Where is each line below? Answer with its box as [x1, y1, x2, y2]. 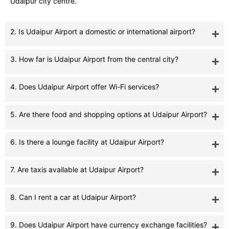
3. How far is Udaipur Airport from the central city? [10, 55, 178, 64]
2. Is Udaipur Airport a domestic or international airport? [10, 27, 195, 36]
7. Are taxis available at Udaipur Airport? [10, 165, 144, 174]
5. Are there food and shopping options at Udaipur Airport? [10, 110, 207, 119]
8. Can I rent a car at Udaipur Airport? [10, 193, 136, 202]
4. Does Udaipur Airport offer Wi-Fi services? [10, 82, 159, 91]
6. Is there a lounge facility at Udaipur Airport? [10, 138, 164, 147]
